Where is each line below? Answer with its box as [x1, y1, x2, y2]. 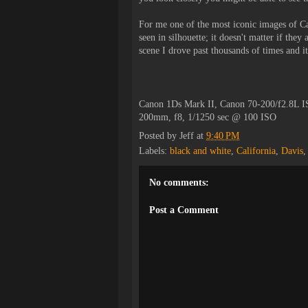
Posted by [139, 131, 179, 141]
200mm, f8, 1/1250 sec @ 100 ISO [139, 112, 276, 122]
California [236, 146, 276, 156]
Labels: [139, 146, 170, 156]
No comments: [149, 177, 209, 188]
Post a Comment [149, 205, 219, 215]
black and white [170, 146, 231, 156]
